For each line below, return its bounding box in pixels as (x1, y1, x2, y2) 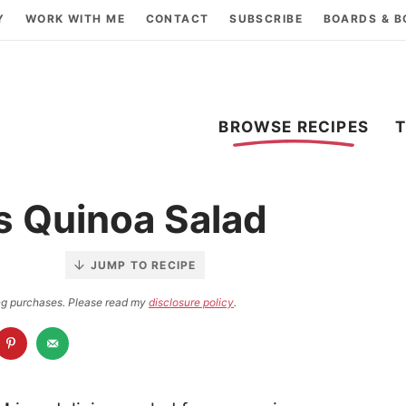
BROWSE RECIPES (218, 117, 369, 136)
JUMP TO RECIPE (90, 257, 197, 272)
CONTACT (145, 12, 209, 25)
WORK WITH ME (24, 12, 126, 25)
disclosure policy (149, 295, 234, 309)
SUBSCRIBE (229, 12, 304, 25)
